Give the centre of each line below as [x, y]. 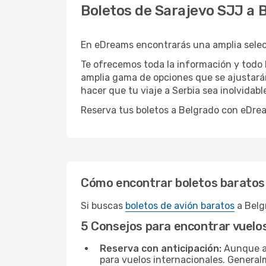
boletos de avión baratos [180, 206]
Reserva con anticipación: [161, 248]
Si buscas [103, 206]
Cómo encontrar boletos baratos [173, 183]
